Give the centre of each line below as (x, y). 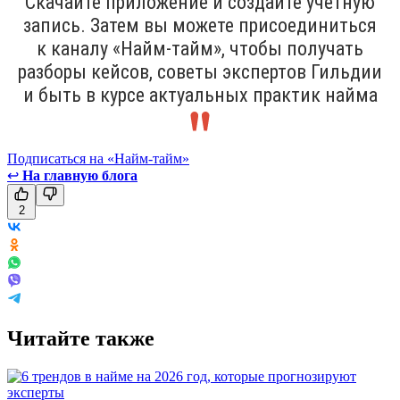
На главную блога (80, 175)
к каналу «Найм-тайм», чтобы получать (200, 48)
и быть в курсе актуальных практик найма (200, 95)
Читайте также (81, 338)
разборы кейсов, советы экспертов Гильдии (200, 71)
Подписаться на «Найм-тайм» (98, 158)
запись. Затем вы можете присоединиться (200, 25)
